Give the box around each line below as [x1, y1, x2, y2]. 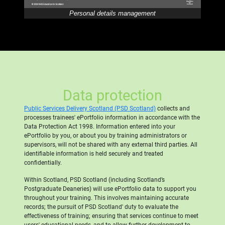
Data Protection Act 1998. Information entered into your [24, 123, 175, 130]
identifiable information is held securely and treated [24, 150, 163, 157]
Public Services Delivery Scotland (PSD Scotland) [24, 104, 156, 112]
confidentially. [24, 159, 62, 166]
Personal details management [69, 9, 156, 17]
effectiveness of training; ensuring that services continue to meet [24, 212, 198, 219]
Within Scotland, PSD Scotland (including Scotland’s [24, 176, 165, 183]
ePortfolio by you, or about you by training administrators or [24, 132, 187, 139]
